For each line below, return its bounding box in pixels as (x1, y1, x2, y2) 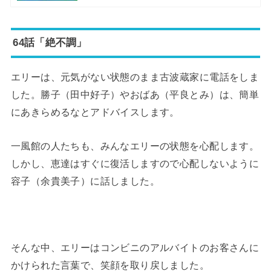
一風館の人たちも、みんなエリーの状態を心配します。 (10, 140, 260, 151)
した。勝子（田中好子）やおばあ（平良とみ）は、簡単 (10, 89, 260, 100)
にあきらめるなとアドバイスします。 (10, 106, 180, 118)
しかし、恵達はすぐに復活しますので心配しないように (10, 157, 260, 169)
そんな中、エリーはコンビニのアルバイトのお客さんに (10, 242, 260, 253)
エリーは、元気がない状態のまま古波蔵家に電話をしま (10, 71, 260, 83)
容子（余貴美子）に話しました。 (10, 175, 160, 186)
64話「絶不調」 (13, 36, 87, 49)
